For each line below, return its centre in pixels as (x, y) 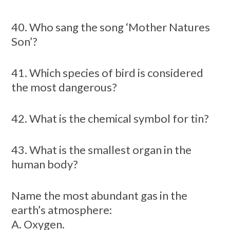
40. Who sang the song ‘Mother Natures (110, 27)
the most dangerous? (64, 87)
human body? (44, 164)
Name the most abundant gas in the (99, 195)
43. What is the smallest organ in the (101, 149)
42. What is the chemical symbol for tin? (110, 118)
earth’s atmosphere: (61, 209)
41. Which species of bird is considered (107, 72)
